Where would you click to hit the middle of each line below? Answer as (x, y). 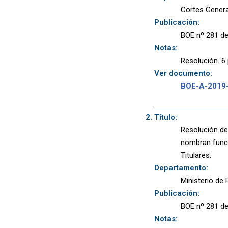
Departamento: (181, 168)
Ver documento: (183, 74)
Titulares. (196, 155)
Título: (165, 117)
